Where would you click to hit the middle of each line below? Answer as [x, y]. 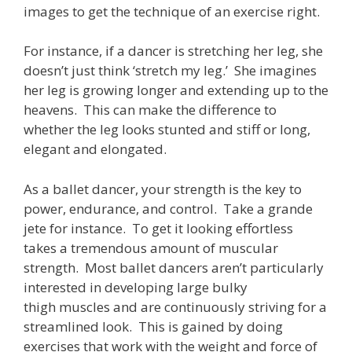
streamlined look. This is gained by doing [153, 326]
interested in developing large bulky [136, 287]
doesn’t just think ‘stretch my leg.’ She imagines [170, 71]
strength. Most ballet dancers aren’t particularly [174, 267]
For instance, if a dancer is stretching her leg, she [173, 51]
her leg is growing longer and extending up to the [176, 90]
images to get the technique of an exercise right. [172, 11]
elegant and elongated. [95, 149]
